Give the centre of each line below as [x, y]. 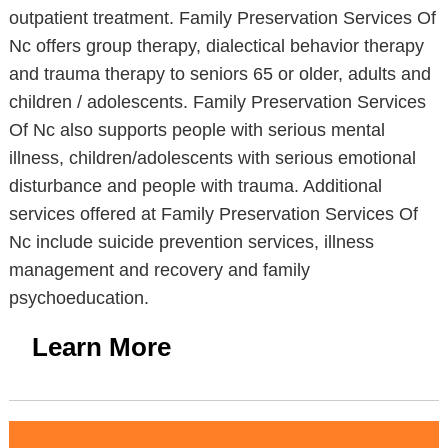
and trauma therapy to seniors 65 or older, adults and [219, 74]
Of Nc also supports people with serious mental [196, 130]
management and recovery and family [159, 270]
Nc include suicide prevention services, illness [191, 242]
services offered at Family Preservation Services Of [213, 214]
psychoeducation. [78, 298]
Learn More [101, 347]
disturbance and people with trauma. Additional [195, 186]
